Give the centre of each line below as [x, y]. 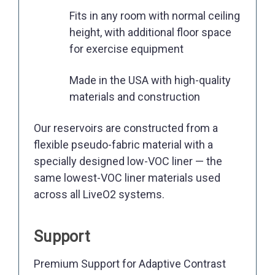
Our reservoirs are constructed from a [126, 128]
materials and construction [135, 97]
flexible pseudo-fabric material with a [123, 145]
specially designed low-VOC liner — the [128, 161]
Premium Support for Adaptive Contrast [130, 264]
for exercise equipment [127, 49]
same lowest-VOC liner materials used [127, 178]
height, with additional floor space [151, 33]
